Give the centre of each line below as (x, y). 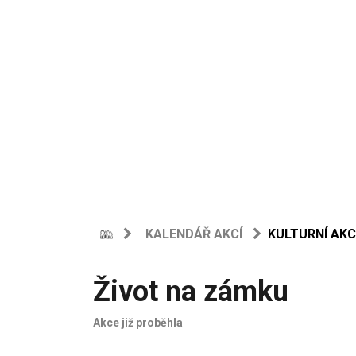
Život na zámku (191, 292)
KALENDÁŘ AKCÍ (194, 234)
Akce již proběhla (138, 323)
